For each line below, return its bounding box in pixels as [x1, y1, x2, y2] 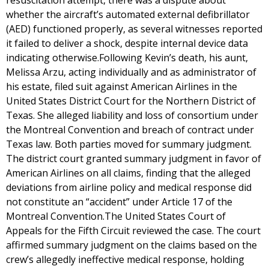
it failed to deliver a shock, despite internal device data [6, 37, 248, 50]
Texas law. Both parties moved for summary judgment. [6, 138, 252, 151]
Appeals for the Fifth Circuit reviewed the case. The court [6, 224, 261, 237]
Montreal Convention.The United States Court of [6, 210, 226, 223]
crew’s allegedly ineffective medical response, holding [6, 253, 244, 266]
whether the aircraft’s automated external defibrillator [6, 8, 250, 21]
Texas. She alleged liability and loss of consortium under [6, 109, 258, 122]
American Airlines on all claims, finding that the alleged [6, 166, 250, 180]
